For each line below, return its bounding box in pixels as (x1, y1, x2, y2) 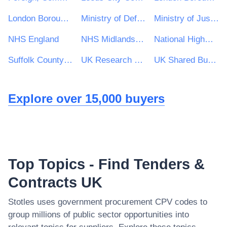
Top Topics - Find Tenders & (8, 156, 205, 172)
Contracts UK (8, 174, 102, 191)
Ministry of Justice (210, 14, 219, 23)
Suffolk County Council (64, 55, 72, 65)
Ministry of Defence (137, 14, 145, 23)
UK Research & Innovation (134, 55, 143, 65)
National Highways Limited (205, 34, 213, 44)
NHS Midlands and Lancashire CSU (135, 34, 144, 44)
